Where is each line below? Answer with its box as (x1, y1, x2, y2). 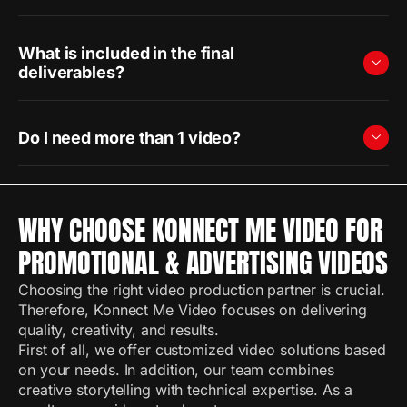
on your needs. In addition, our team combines (18, 361, 334, 379)
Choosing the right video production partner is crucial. (18, 281, 385, 299)
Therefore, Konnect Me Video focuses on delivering (18, 301, 368, 319)
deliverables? (18, 63, 124, 82)
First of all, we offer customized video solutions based (18, 341, 386, 359)
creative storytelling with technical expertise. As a (18, 381, 352, 399)
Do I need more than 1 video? (18, 128, 242, 147)
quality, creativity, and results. (18, 321, 219, 339)
